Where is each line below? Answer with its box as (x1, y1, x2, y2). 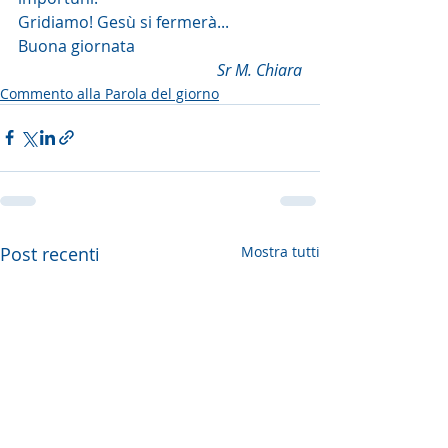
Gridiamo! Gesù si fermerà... (18, 10, 229, 33)
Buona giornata (18, 34, 135, 57)
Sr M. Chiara (217, 58, 302, 81)
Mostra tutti (241, 241, 320, 261)
